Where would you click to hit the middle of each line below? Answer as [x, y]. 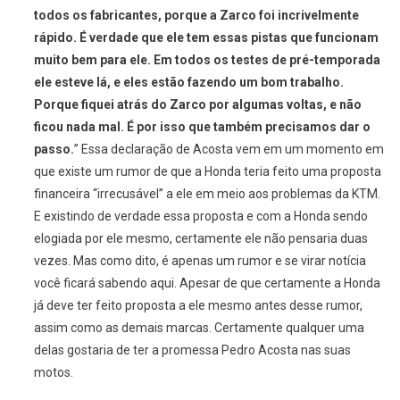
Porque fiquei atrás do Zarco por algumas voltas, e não [197, 105]
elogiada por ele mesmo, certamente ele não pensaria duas [200, 239]
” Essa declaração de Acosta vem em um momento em [229, 150]
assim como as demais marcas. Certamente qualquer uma [199, 328]
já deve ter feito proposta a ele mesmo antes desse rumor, [198, 306]
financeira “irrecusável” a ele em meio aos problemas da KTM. [207, 194]
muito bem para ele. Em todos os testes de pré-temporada [207, 60]
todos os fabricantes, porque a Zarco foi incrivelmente [196, 16]
